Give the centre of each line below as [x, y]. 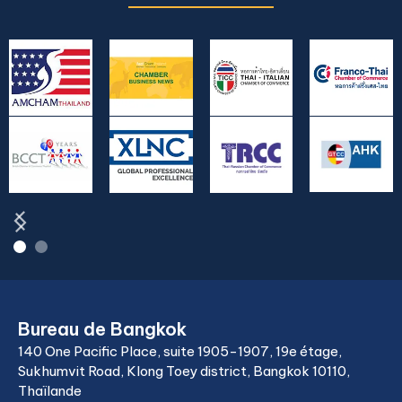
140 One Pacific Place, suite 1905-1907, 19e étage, [180, 351]
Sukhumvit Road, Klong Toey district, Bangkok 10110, [184, 371]
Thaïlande [50, 391]
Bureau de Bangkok [102, 329]
